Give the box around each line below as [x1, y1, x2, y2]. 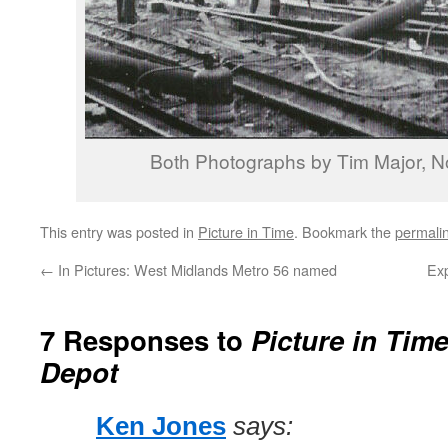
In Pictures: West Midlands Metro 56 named [54, 259, 337, 280]
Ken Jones [96, 412, 226, 440]
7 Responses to [40, 320, 251, 359]
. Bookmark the [294, 221, 395, 242]
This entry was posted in [40, 221, 198, 242]
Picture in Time [198, 221, 294, 242]
